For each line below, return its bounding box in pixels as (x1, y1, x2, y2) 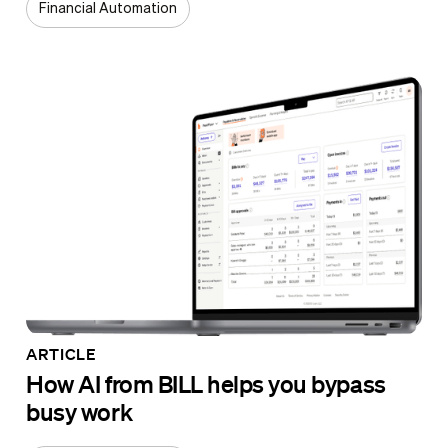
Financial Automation (39, 2, 178, 17)
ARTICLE (26, 344, 97, 365)
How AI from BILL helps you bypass (26, 369, 386, 399)
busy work (26, 397, 133, 427)
